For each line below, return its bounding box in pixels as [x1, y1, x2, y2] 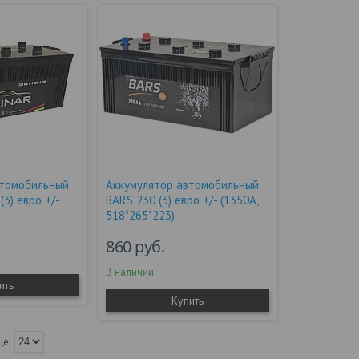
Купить [171, 293, 204, 308]
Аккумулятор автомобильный [106, 177, 260, 192]
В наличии [106, 265, 155, 279]
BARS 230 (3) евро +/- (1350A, [106, 192, 259, 208]
